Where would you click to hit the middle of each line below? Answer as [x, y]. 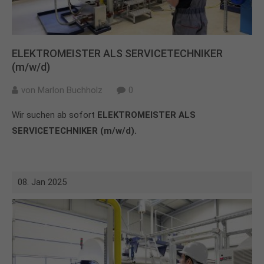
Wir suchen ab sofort [55, 115]
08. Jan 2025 [42, 182]
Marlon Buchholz [70, 90]
